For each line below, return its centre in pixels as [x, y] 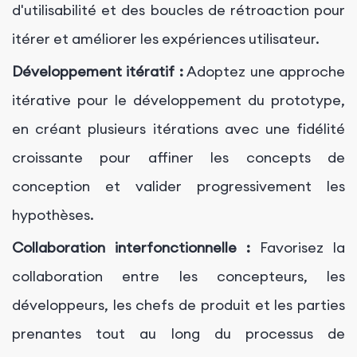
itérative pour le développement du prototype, [178, 100]
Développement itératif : [98, 72]
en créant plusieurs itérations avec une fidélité [178, 129]
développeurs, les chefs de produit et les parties [178, 305]
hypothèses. [53, 215]
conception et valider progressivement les [178, 186]
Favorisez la [298, 248]
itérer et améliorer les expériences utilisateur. [166, 39]
